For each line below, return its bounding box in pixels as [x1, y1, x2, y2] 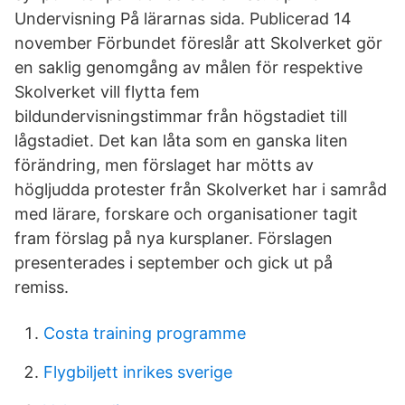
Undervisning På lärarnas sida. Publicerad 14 [14, 9, 352, 28]
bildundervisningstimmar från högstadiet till [14, 107, 347, 126]
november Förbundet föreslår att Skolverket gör [14, 33, 382, 52]
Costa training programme [43, 324, 246, 343]
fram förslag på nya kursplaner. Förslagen [14, 229, 333, 248]
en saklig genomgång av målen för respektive [14, 58, 363, 77]
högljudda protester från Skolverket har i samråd [14, 180, 387, 199]
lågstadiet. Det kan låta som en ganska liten [14, 131, 348, 150]
